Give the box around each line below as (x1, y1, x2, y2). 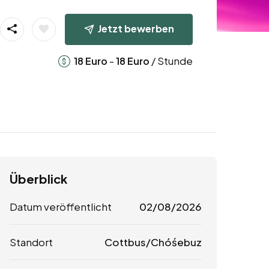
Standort (10, 235, 53, 249)
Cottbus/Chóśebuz (104, 235, 202, 249)
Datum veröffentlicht (10, 200, 112, 214)
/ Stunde (149, 53, 193, 67)
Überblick (10, 171, 67, 187)
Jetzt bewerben (97, 22, 174, 35)
